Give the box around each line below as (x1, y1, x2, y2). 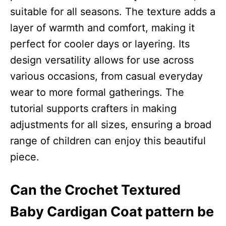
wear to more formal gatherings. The (10, 86, 184, 98)
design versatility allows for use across (10, 53, 194, 66)
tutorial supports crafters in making (10, 102, 177, 115)
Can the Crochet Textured (10, 181, 181, 198)
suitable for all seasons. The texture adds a (10, 5, 215, 18)
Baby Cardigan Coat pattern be (10, 203, 214, 220)
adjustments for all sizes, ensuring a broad (10, 118, 211, 131)
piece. (10, 150, 39, 163)
